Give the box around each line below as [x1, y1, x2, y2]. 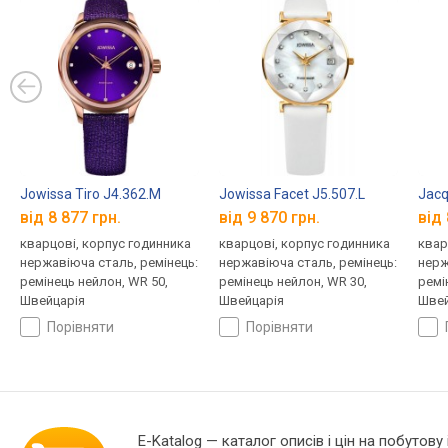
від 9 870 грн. [218, 207, 320, 227]
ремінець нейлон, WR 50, [20, 273, 168, 289]
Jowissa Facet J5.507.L [218, 186, 365, 203]
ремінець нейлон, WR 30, [218, 273, 367, 289]
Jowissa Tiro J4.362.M [20, 186, 161, 203]
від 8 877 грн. [20, 207, 121, 227]
